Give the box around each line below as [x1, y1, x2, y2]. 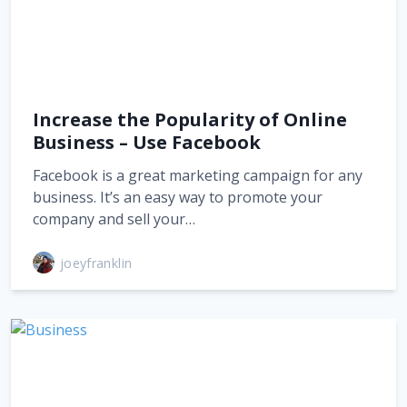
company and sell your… [33, 209, 195, 229]
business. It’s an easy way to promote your [33, 187, 323, 207]
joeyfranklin [60, 253, 133, 272]
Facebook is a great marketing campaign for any [33, 165, 362, 185]
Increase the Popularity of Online [33, 107, 347, 132]
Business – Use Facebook [33, 130, 261, 154]
